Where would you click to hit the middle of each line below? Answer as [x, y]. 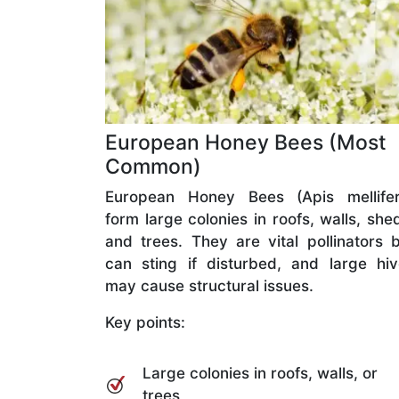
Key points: [145, 322]
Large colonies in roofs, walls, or [260, 373]
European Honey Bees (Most [246, 142]
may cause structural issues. [209, 285]
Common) [153, 166]
